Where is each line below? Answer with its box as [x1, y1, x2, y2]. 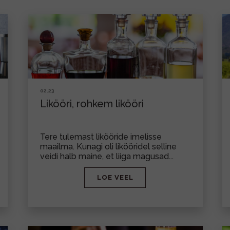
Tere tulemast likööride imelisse [40, 132, 162, 142]
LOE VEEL [97, 174, 133, 181]
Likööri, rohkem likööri [40, 98, 144, 110]
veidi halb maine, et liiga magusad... [40, 151, 174, 161]
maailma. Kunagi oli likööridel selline [40, 142, 177, 151]
